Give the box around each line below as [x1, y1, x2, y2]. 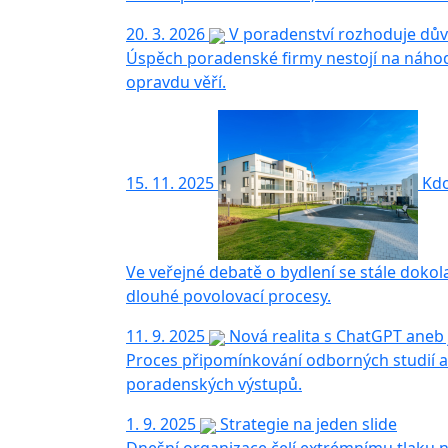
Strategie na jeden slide [220, 413, 397, 435]
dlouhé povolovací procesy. [126, 285, 331, 307]
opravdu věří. [126, 71, 226, 93]
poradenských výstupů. [126, 373, 302, 395]
